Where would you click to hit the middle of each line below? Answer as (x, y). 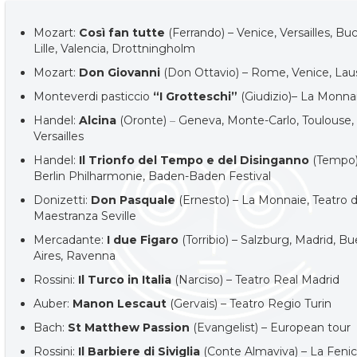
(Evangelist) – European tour (272, 328)
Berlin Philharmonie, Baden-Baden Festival (153, 176)
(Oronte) (145, 120)
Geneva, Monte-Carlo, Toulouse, (267, 120)
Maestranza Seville (85, 216)
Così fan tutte (124, 33)
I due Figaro (145, 240)
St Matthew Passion (131, 328)
